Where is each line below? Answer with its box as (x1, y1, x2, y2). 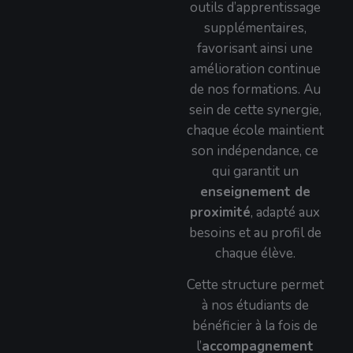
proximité (190, 203, 251, 221)
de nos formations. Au (189, 80, 321, 98)
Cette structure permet (186, 276, 324, 295)
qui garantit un (211, 162, 299, 180)
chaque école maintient (186, 121, 324, 139)
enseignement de (199, 182, 310, 201)
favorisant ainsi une (197, 39, 313, 58)
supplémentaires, (203, 18, 307, 37)
